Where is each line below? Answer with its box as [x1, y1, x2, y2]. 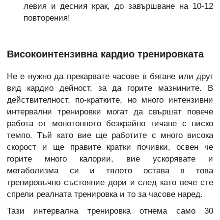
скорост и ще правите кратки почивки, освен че [7, 142, 213, 152]
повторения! [23, 13, 70, 23]
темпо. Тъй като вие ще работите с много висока [7, 130, 213, 140]
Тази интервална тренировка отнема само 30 [7, 206, 213, 216]
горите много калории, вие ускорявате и [7, 154, 213, 164]
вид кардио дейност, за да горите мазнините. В [7, 83, 213, 93]
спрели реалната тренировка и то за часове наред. [7, 189, 203, 199]
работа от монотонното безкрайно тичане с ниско [7, 118, 213, 128]
